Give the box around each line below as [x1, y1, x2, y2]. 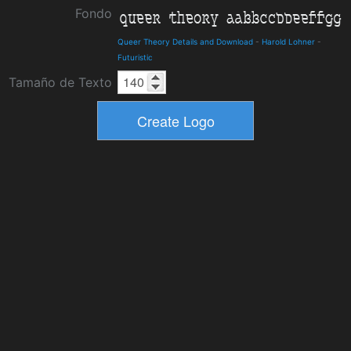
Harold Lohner [262, 37, 315, 46]
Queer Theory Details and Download [118, 37, 253, 46]
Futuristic [118, 52, 153, 62]
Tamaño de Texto [9, 74, 112, 90]
